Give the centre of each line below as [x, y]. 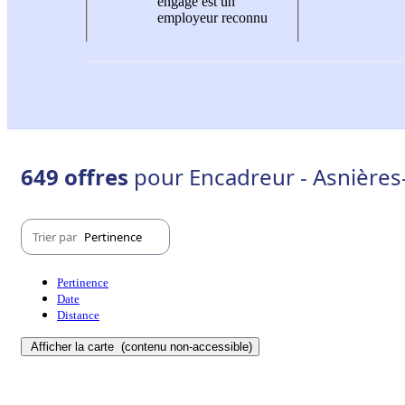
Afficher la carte [74, 347]
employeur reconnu [212, 17]
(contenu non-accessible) [185, 347]
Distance [78, 316]
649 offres [77, 177]
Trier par [56, 236]
